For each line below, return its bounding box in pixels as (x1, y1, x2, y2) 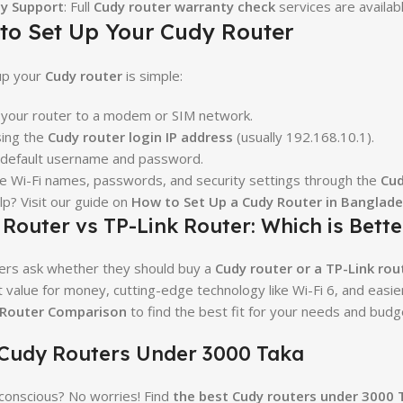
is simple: (121, 66, 183, 85)
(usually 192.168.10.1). (232, 127, 374, 146)
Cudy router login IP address (47, 127, 233, 146)
